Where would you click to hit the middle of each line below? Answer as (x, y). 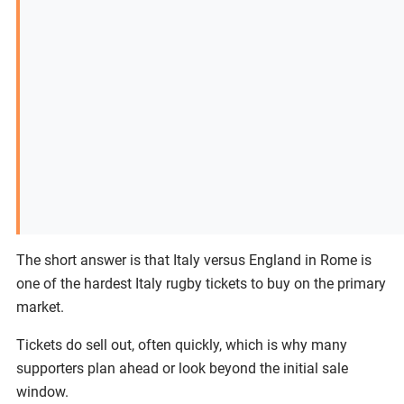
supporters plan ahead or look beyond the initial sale (182, 368)
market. (40, 307)
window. (42, 392)
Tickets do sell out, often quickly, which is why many (182, 345)
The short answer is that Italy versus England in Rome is (194, 260)
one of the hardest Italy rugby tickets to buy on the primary (201, 284)
